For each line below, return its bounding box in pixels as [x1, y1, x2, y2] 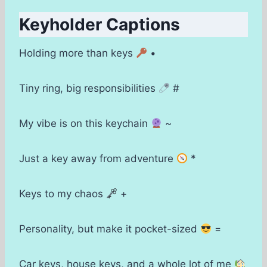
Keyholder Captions [19, 14, 180, 35]
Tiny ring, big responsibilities [19, 82, 159, 95]
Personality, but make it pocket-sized [19, 223, 200, 235]
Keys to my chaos [19, 188, 106, 200]
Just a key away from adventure [19, 153, 176, 165]
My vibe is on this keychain [19, 117, 151, 130]
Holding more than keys [19, 47, 136, 60]
